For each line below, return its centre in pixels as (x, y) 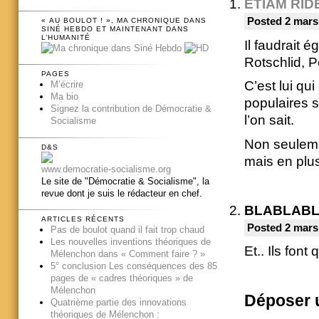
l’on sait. (269, 120)
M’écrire (67, 85)
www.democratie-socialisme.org (106, 169)
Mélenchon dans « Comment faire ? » (127, 254)
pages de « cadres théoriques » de (121, 278)
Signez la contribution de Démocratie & (131, 109)
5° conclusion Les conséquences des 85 (134, 266)
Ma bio (64, 97)
